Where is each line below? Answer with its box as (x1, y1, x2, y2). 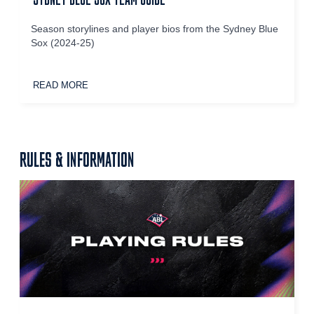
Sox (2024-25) (31, 38, 95, 49)
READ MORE (33, 80, 89, 91)
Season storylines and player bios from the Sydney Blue (31, 24, 279, 35)
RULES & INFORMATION (20, 149, 135, 170)
